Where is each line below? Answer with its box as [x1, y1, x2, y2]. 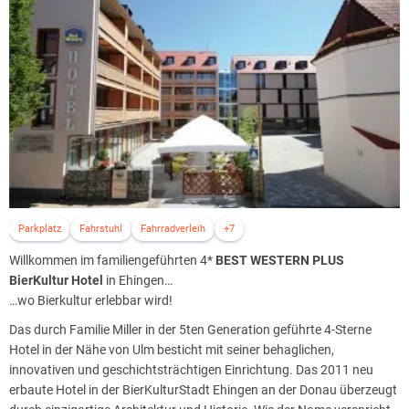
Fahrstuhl [79, 222, 122, 235]
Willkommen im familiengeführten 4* [9, 252, 215, 267]
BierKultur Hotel [9, 272, 103, 288]
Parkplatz [18, 222, 61, 235]
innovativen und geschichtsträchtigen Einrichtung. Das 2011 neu [9, 362, 373, 377]
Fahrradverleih [141, 222, 205, 235]
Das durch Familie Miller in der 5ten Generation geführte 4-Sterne [9, 321, 372, 337]
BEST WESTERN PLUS [215, 252, 344, 267]
